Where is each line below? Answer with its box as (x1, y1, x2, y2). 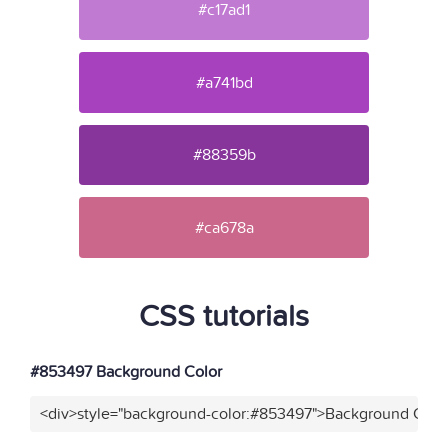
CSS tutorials (139, 298, 309, 335)
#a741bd (195, 72, 253, 93)
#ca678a (194, 217, 254, 238)
